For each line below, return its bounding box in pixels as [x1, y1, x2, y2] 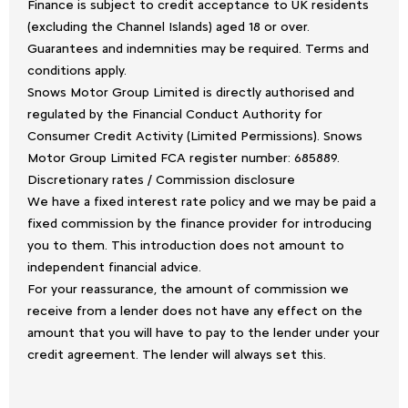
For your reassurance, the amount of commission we [27, 280, 349, 297]
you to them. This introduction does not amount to [27, 237, 344, 253]
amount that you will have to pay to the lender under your [27, 324, 380, 341]
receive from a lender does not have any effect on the [27, 302, 362, 319]
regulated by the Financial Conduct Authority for [27, 106, 322, 122]
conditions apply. [27, 62, 127, 78]
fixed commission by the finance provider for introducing [27, 215, 372, 231]
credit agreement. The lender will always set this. [27, 346, 326, 362]
